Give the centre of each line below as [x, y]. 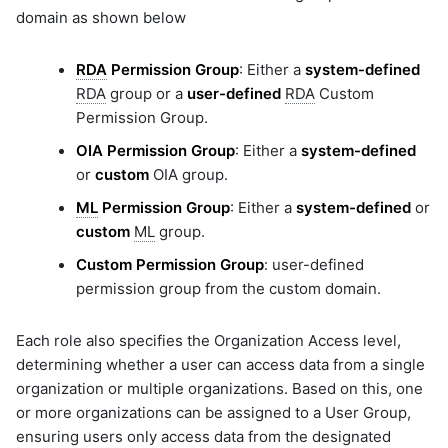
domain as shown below [101, 17]
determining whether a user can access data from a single [220, 364]
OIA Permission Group [155, 151]
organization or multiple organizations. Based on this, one [219, 388]
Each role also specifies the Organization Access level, [208, 340]
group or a [146, 94]
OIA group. [188, 175]
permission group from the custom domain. [228, 289]
